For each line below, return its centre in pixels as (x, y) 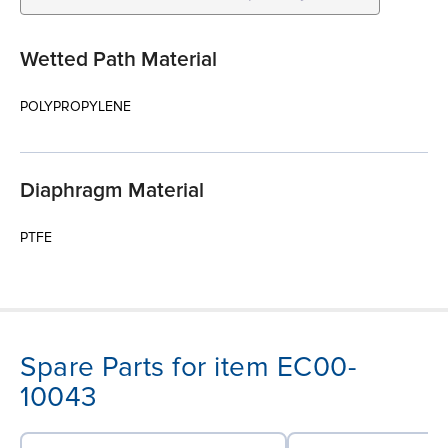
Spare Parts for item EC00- (188, 366)
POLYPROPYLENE (75, 106)
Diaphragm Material (112, 190)
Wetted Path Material (118, 59)
